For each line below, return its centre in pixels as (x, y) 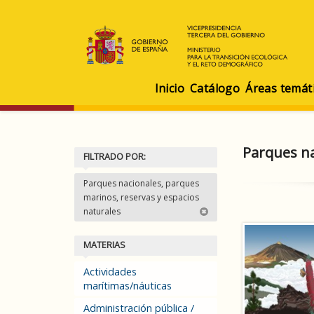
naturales (103, 211)
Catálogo (215, 88)
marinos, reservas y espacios (141, 197)
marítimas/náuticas (128, 286)
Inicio (169, 88)
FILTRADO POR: (115, 157)
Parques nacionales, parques (141, 183)
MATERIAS (104, 245)
